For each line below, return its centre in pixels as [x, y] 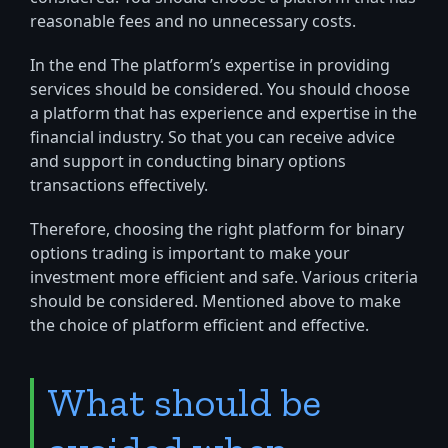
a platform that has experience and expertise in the [223, 114]
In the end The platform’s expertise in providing [210, 66]
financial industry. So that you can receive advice [212, 138]
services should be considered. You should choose [220, 90]
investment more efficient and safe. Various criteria [224, 278]
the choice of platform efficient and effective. [199, 326]
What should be [184, 402]
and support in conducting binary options [188, 162]
